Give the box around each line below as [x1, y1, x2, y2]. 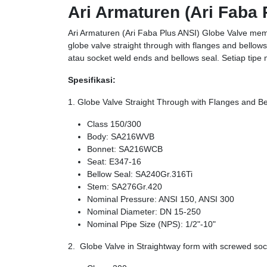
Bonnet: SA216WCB [87, 144, 163, 154]
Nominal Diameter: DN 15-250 [87, 207, 201, 216]
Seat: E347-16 [87, 157, 141, 166]
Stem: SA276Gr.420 [87, 182, 162, 191]
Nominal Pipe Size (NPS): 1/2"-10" [87, 219, 216, 229]
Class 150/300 [87, 119, 141, 129]
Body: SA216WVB [87, 132, 154, 141]
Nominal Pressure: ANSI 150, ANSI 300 [87, 194, 234, 204]
